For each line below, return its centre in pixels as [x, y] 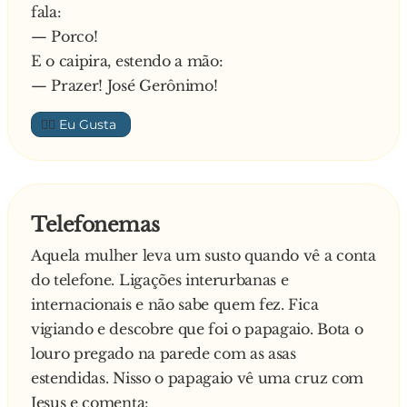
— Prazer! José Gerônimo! [124, 85]
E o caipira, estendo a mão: [127, 60]
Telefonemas [95, 224]
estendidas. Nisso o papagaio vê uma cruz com [197, 377]
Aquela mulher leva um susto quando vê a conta [203, 255]
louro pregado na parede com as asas [164, 353]
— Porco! [65, 36]
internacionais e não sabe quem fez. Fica [175, 304]
